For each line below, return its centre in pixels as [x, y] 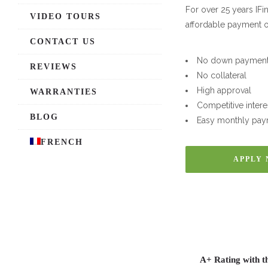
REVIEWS [54, 67]
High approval [224, 90]
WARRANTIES [64, 92]
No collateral [222, 75]
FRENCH [62, 142]
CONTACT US [63, 42]
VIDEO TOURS [66, 16]
